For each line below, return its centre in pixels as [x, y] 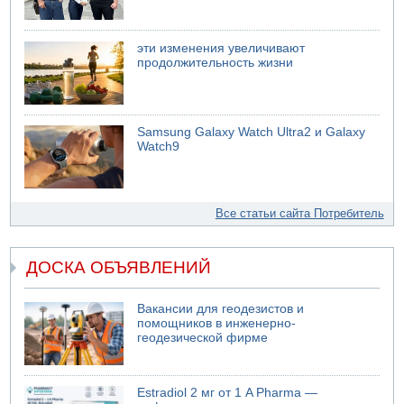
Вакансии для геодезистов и [221, 308]
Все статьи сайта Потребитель [299, 214]
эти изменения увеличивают [221, 48]
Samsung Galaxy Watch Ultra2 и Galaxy [252, 133]
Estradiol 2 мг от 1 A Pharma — [228, 393]
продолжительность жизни [216, 62]
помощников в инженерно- [217, 323]
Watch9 [159, 147]
